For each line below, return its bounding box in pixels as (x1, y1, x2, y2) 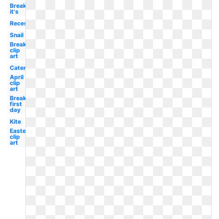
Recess (9, 20, 31, 27)
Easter (9, 127, 28, 134)
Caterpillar (9, 64, 40, 71)
